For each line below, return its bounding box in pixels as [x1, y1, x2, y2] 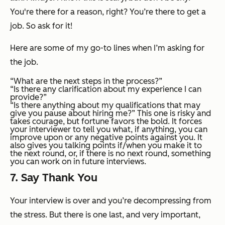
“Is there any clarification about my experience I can [10, 84, 201, 94]
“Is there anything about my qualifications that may [10, 100, 200, 110]
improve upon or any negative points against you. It [10, 132, 202, 142]
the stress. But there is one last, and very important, [10, 209, 200, 219]
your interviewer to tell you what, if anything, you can [10, 124, 207, 134]
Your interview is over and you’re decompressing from [10, 195, 211, 205]
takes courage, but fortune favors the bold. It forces [10, 116, 202, 126]
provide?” [10, 92, 47, 102]
